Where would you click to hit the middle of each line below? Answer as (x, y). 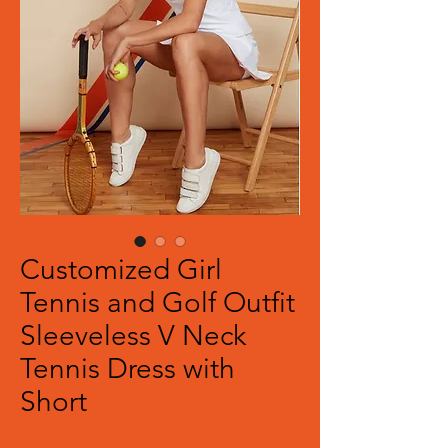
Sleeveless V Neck (133, 335)
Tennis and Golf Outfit (157, 302)
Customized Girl (121, 269)
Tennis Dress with (127, 368)
